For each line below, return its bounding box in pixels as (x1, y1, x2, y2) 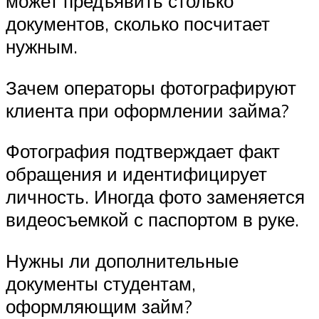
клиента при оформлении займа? (6, 98, 289, 122)
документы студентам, (6, 272, 196, 296)
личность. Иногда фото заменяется (6, 185, 305, 209)
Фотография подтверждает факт (6, 140, 280, 163)
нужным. (6, 35, 78, 58)
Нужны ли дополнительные (6, 249, 239, 273)
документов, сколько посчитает (6, 12, 270, 36)
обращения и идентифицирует (6, 162, 267, 186)
